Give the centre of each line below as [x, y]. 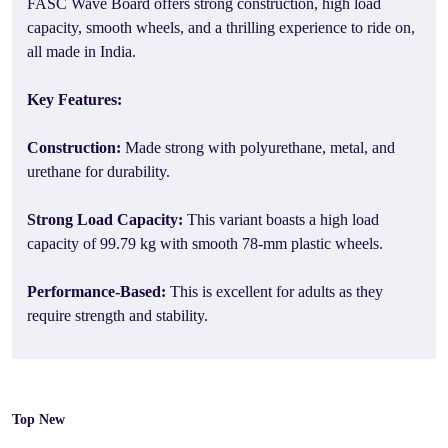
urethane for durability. [98, 171]
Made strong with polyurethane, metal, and [258, 147]
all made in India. [81, 51]
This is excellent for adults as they [276, 291]
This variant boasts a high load [283, 219]
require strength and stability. [117, 315]
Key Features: [74, 99]
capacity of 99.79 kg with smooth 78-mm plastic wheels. [205, 243]
